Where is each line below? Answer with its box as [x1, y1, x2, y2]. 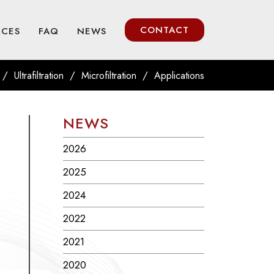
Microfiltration [81, 68, 136, 83]
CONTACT [140, 23, 189, 37]
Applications [154, 68, 204, 83]
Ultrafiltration [14, 68, 64, 83]
